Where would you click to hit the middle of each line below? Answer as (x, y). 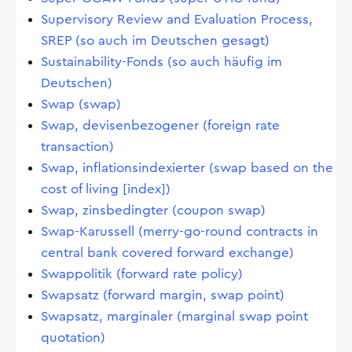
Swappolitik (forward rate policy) (142, 274)
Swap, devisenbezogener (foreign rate (160, 125)
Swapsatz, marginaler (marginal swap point (174, 316)
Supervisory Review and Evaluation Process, (177, 19)
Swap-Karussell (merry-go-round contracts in (180, 231)
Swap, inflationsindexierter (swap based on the (187, 168)
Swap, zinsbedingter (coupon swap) (153, 210)
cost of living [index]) (106, 189)
